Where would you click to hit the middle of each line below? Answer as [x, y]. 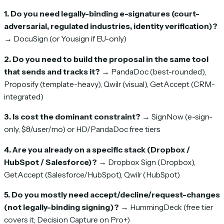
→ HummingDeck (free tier [166, 207]
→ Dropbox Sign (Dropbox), [146, 162]
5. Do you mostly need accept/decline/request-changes [112, 195]
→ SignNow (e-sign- [176, 117]
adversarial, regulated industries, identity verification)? [111, 26]
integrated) [24, 96]
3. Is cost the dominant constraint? [72, 117]
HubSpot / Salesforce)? [50, 162]
